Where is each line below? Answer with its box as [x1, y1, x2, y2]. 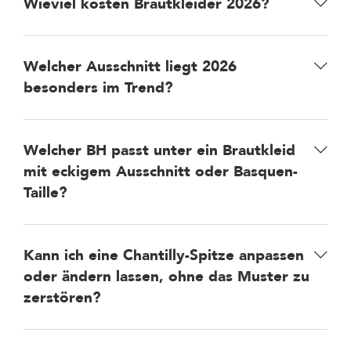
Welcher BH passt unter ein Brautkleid [24, 139, 295, 161]
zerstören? [24, 287, 101, 308]
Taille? [24, 182, 67, 203]
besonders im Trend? [24, 77, 173, 98]
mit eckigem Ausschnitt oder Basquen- [24, 161, 298, 182]
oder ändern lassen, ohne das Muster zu [24, 266, 309, 287]
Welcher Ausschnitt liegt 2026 [24, 56, 237, 77]
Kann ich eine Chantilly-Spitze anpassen [24, 244, 304, 266]
